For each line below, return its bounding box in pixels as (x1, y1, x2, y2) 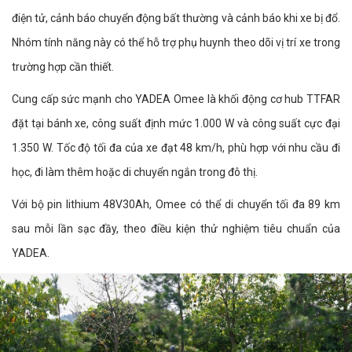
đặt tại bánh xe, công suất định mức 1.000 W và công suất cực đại (12, 116, 340, 130)
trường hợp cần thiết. (12, 60, 114, 73)
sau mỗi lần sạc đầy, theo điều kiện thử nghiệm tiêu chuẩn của (12, 222, 340, 235)
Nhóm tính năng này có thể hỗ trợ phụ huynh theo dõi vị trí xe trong (12, 35, 340, 49)
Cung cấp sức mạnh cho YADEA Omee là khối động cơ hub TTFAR (12, 92, 340, 105)
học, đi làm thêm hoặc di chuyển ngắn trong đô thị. (12, 165, 258, 178)
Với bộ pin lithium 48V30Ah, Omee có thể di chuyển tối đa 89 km (12, 197, 340, 211)
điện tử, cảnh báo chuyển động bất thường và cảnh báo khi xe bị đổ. (12, 11, 340, 24)
